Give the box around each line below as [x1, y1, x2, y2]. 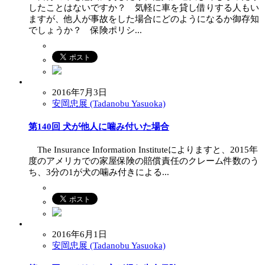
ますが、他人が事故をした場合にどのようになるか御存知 [28, 14, 259, 24]
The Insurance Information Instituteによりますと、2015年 [28, 144, 258, 154]
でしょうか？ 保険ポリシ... [28, 25, 142, 35]
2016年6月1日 [52, 229, 107, 239]
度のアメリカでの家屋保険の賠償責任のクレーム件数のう [28, 156, 259, 166]
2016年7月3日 [52, 87, 107, 97]
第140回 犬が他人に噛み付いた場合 [28, 121, 169, 131]
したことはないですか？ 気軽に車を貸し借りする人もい [28, 2, 259, 12]
